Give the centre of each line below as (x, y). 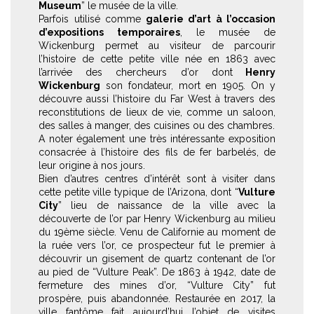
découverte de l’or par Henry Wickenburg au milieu (157, 219)
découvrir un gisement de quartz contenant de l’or (157, 259)
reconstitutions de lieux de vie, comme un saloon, (157, 112)
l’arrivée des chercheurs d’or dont (136, 73)
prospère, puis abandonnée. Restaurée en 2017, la (157, 299)
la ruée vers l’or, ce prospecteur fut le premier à (157, 246)
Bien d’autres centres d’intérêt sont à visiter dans (157, 179)
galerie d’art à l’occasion (208, 19)
